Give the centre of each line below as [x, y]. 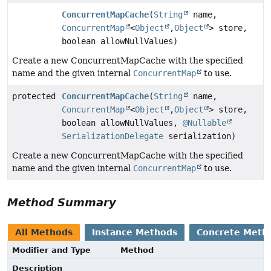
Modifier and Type [51, 250]
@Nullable [204, 123]
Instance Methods [135, 233]
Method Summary [62, 203]
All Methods [44, 233]
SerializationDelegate [113, 136]
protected [34, 96]
